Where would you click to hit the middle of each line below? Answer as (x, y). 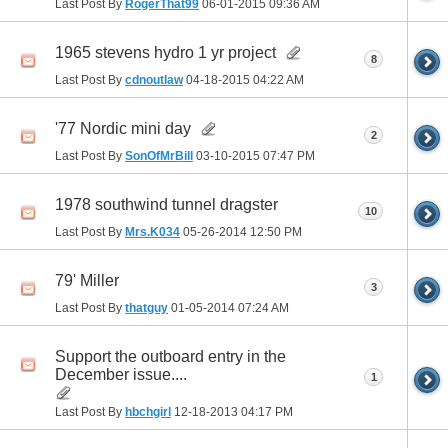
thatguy (146, 307)
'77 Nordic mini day (123, 128)
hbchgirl (148, 411)
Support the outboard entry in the (170, 356)
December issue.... (121, 374)
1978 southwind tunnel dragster (166, 204)
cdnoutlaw (154, 79)
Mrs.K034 (152, 231)
